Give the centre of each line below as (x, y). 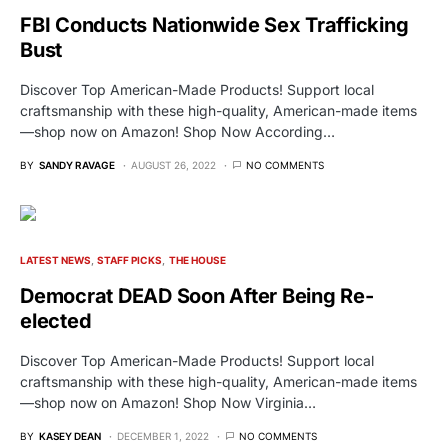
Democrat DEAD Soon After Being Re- (197, 296)
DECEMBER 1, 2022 (163, 436)
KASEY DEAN (70, 436)
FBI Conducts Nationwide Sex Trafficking (214, 25)
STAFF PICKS (130, 260)
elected (56, 321)
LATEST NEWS (55, 260)
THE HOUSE (197, 260)
